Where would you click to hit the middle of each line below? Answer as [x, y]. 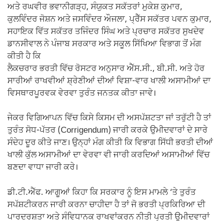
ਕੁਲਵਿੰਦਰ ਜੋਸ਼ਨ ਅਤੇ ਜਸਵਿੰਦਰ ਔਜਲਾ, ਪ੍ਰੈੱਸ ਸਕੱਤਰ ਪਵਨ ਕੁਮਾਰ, [110, 19]
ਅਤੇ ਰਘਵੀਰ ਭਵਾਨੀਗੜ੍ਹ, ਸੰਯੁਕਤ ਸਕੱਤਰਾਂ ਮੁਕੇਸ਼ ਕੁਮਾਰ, [95, 7]
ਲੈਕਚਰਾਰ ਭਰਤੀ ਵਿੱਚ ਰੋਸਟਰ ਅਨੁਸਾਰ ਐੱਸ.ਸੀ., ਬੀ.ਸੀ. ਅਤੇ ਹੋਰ [106, 69]
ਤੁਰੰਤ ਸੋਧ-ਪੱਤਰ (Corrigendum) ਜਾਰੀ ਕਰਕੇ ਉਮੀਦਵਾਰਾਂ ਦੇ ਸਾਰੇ [108, 131]
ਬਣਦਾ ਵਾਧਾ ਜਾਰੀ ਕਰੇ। [43, 168]
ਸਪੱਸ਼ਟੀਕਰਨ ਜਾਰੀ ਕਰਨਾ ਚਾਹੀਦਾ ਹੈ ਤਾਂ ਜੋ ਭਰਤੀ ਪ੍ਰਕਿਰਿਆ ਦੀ [106, 205]
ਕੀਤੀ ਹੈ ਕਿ [24, 56]
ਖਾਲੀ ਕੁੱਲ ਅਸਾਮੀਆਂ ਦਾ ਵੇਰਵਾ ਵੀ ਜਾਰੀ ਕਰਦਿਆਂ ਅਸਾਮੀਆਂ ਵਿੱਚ [109, 156]
